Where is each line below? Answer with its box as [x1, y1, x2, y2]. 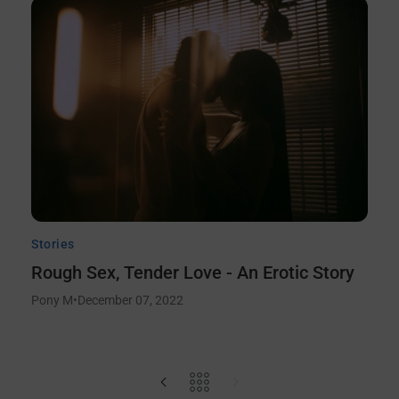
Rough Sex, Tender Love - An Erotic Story [31, 261, 354, 283]
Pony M [31, 292, 73, 307]
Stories [31, 236, 75, 251]
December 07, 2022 [77, 292, 183, 307]
